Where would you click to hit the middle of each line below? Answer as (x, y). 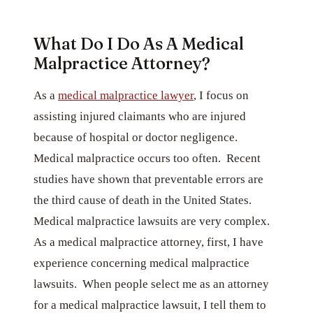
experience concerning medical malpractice (141, 263)
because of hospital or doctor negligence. (137, 137)
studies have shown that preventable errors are (148, 179)
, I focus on (221, 95)
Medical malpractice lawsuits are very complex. (153, 221)
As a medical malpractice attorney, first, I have (148, 242)
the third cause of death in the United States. (144, 200)
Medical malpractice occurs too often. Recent (147, 158)
